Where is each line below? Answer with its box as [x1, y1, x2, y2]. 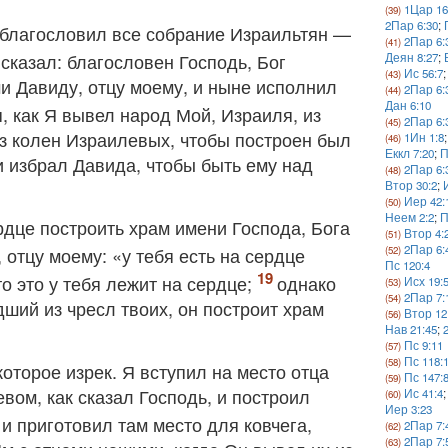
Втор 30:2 [385, 177, 438, 193]
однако [277, 270, 336, 296]
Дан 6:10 [385, 97, 432, 113]
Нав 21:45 [385, 321, 438, 337]
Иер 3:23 [385, 401, 433, 417]
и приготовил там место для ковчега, [2, 411, 312, 437]
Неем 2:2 [385, 209, 435, 225]
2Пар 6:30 [385, 17, 439, 33]
